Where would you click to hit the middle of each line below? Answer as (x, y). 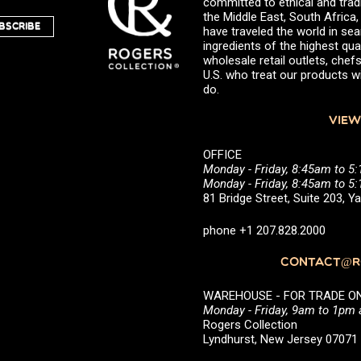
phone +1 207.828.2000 (264, 231)
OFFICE (222, 154)
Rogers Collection (250, 325)
